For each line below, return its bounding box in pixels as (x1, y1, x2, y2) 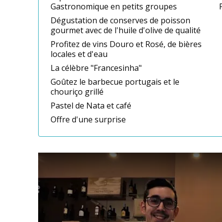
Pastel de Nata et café (51, 100, 131, 111)
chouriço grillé (51, 86, 104, 98)
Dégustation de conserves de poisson (51, 15, 190, 26)
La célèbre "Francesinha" (51, 62, 142, 74)
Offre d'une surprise (51, 114, 126, 125)
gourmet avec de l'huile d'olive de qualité (51, 25, 201, 36)
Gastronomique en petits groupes (51, 1, 177, 12)
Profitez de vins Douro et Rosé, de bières (51, 39, 202, 50)
